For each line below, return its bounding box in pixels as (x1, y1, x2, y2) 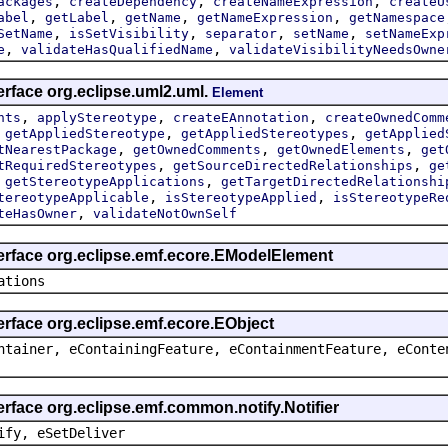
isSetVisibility (69, 25, 189, 41)
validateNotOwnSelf (93, 205, 237, 221)
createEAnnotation (173, 109, 309, 125)
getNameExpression (197, 9, 333, 25)
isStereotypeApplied (165, 189, 317, 205)
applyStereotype (37, 109, 157, 125)
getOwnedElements (277, 141, 405, 157)
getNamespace (349, 9, 445, 25)
